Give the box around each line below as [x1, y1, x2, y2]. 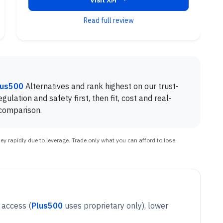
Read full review [83, 16, 134, 25]
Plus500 [31, 201, 63, 211]
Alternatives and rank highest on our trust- [23, 81, 179, 92]
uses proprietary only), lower [63, 201, 168, 211]
